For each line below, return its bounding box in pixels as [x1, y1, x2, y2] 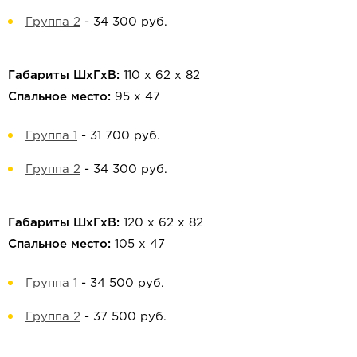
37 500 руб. [93, 312, 167, 323]
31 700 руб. [90, 131, 160, 142]
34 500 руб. [90, 278, 164, 289]
